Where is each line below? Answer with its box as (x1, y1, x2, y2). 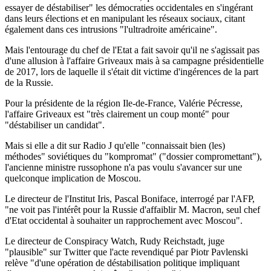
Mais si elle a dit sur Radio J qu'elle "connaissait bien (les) (5, 140, 225, 151)
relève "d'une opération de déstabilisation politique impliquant (5, 257, 240, 268)
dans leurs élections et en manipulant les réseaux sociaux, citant (5, 13, 245, 24)
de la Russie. (5, 77, 53, 88)
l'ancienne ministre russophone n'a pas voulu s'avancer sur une (5, 162, 242, 172)
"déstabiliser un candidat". (5, 119, 105, 130)
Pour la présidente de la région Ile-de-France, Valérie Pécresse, (5, 97, 243, 108)
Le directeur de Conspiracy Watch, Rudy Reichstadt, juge (5, 235, 224, 246)
